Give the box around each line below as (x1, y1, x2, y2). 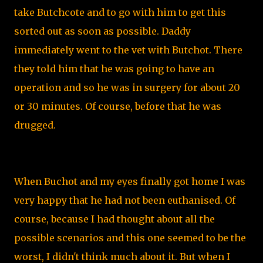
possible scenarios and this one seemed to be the (14, 232, 246, 244)
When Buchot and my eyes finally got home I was (14, 176, 245, 187)
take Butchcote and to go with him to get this (14, 6, 226, 18)
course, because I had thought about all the (14, 213, 215, 225)
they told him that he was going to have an (14, 63, 214, 75)
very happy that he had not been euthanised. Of (14, 194, 235, 206)
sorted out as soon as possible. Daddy (14, 25, 191, 37)
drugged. (14, 119, 58, 131)
